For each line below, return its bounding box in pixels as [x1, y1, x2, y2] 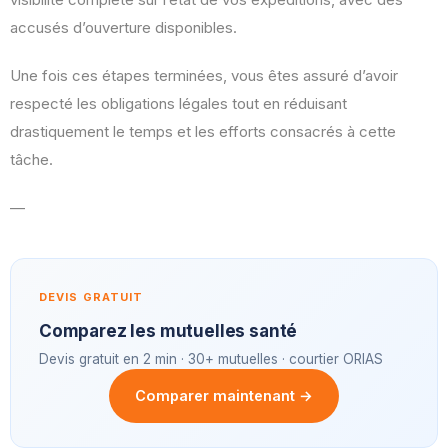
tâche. [10, 150, 53, 170]
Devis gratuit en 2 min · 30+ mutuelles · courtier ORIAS [39, 351, 383, 368]
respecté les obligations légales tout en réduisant [10, 94, 347, 114]
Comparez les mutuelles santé [39, 321, 298, 342]
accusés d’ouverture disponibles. [10, 18, 237, 38]
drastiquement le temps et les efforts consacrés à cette [10, 122, 396, 142]
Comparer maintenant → [135, 387, 313, 405]
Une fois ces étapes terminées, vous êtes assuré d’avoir [10, 66, 398, 86]
